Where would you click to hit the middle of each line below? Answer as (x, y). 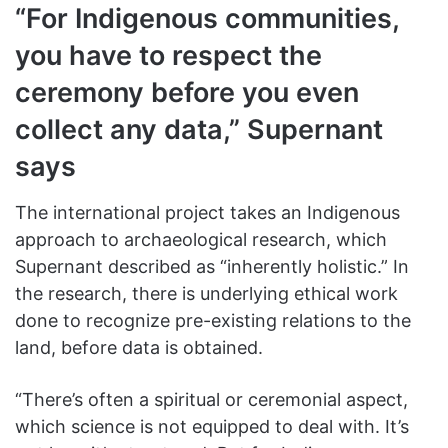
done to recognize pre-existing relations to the (213, 320)
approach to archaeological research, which (201, 239)
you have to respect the (168, 56)
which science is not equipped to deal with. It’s (212, 426)
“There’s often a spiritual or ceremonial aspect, (211, 399)
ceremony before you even (187, 93)
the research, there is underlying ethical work (206, 293)
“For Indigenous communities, (207, 19)
